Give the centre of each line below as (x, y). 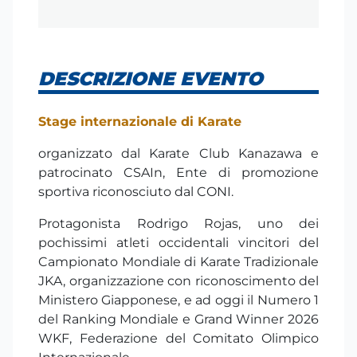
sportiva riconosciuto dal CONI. (136, 192)
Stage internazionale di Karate (140, 122)
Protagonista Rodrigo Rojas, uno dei (178, 224)
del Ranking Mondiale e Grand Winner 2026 (178, 320)
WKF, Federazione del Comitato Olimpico (178, 339)
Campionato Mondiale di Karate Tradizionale (178, 262)
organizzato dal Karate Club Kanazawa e (178, 154)
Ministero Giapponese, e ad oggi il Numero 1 (178, 300)
